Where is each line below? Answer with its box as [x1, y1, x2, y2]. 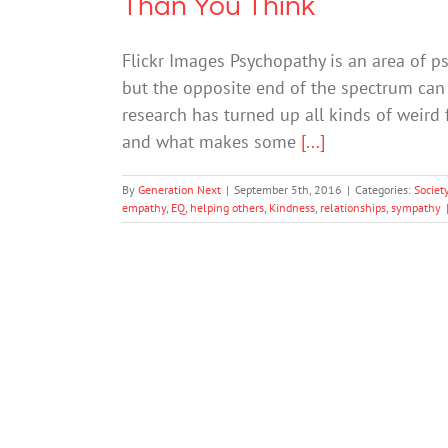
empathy [122, 200, 166, 215]
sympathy [391, 200, 441, 215]
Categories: [355, 182, 414, 197]
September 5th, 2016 [234, 182, 342, 197]
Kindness [269, 200, 315, 215]
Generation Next [138, 182, 221, 197]
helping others [190, 200, 264, 215]
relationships [320, 200, 386, 215]
